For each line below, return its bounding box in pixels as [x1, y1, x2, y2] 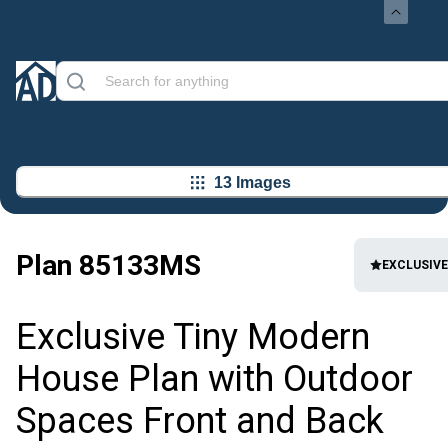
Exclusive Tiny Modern [16, 316, 370, 359]
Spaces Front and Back [16, 400, 384, 443]
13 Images [214, 173, 291, 191]
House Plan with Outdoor [16, 358, 413, 401]
